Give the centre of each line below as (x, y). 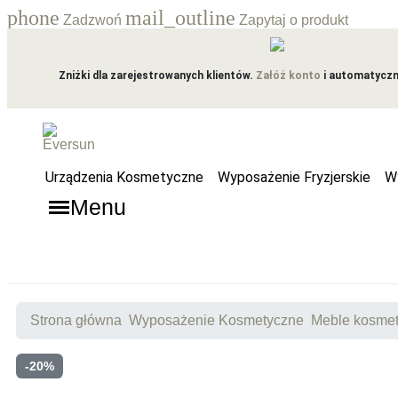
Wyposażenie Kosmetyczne (216, 320)
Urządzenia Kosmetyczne (124, 177)
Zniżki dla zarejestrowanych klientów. (157, 76)
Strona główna (76, 320)
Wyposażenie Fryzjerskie (294, 177)
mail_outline (180, 18)
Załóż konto (288, 76)
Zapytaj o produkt (292, 20)
